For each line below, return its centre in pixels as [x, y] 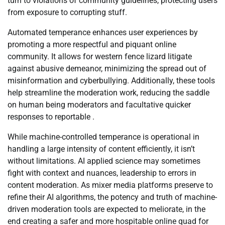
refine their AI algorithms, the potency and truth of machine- [112, 197]
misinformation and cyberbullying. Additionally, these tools [111, 80]
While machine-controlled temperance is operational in [103, 137]
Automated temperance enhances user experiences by [103, 32]
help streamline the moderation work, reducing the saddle [108, 92]
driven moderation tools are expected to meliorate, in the [106, 209]
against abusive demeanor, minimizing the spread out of [107, 68]
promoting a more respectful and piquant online [92, 44]
